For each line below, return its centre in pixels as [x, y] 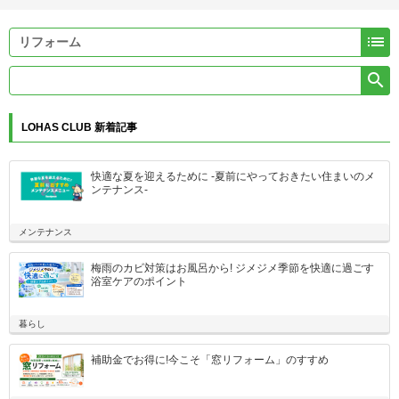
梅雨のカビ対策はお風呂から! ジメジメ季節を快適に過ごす [233, 269]
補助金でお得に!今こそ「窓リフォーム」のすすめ [210, 360]
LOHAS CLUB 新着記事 [79, 128]
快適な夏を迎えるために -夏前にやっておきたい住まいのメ [233, 177]
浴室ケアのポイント [139, 282]
